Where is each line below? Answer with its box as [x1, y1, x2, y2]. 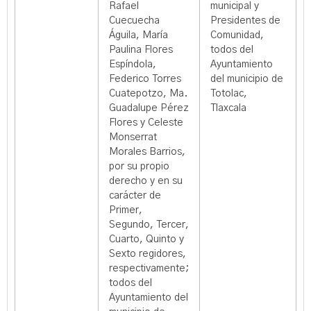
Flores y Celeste [109, 118, 183, 128]
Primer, [109, 205, 142, 215]
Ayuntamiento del [109, 293, 188, 303]
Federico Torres [109, 74, 181, 84]
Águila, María [109, 31, 168, 40]
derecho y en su [109, 176, 183, 186]
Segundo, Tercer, [109, 220, 189, 230]
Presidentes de [210, 16, 280, 26]
